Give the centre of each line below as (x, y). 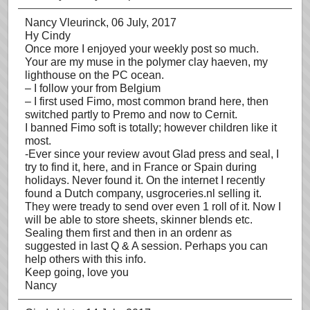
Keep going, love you (77, 272)
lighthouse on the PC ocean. (94, 75)
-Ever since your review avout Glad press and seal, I (152, 154)
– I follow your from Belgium (93, 88)
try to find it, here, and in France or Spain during (141, 167)
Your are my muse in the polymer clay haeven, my (146, 62)
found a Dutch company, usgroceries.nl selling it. (143, 193)
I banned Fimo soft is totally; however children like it (151, 128)
